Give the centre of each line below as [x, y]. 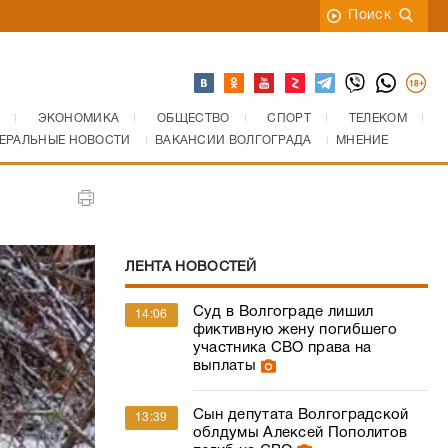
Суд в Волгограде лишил [283, 312]
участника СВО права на [282, 348]
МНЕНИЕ [362, 140]
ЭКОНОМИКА [78, 118]
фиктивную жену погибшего [295, 330]
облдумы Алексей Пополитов [300, 433]
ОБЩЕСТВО [193, 118]
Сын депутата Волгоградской [300, 415]
